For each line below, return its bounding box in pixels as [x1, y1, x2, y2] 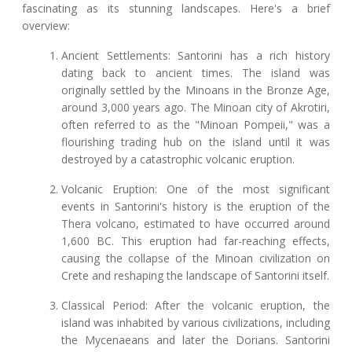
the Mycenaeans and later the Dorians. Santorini [61, 332, 330, 348]
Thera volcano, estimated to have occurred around [61, 216, 330, 232]
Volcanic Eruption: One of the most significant [61, 181, 330, 197]
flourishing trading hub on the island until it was [61, 134, 330, 150]
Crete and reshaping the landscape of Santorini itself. [61, 268, 330, 284]
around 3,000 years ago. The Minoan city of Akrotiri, [61, 100, 330, 115]
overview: [22, 18, 70, 34]
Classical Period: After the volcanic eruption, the [61, 298, 330, 313]
